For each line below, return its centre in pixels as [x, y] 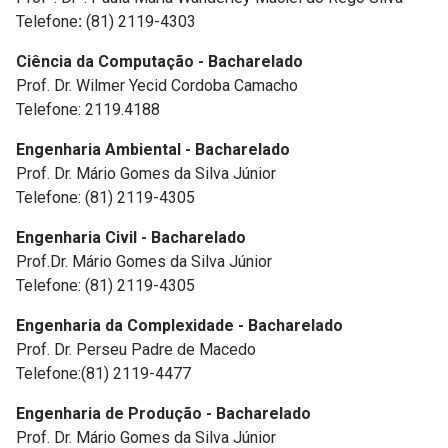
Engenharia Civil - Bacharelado [133, 237]
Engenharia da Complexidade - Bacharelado [179, 325]
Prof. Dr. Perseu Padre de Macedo [138, 349]
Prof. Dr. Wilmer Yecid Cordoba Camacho [157, 85]
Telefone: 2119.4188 [88, 109]
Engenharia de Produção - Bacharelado [163, 413]
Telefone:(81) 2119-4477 [103, 373]
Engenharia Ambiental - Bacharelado [153, 149]
